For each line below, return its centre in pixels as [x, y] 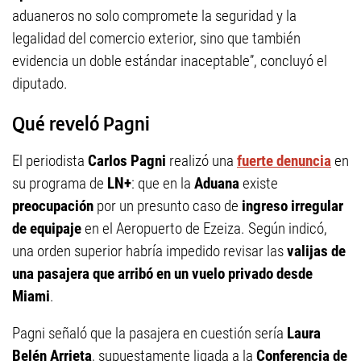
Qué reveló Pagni [81, 123]
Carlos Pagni [127, 161]
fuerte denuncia [284, 161]
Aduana [218, 184]
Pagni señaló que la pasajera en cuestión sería [149, 334]
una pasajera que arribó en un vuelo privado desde [162, 274]
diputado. [40, 84]
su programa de [60, 184]
